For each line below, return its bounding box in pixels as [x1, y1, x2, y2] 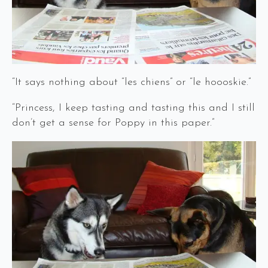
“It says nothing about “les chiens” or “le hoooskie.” [12, 77, 251, 89]
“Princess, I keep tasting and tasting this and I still [12, 102, 255, 114]
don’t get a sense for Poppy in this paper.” [12, 117, 214, 129]
